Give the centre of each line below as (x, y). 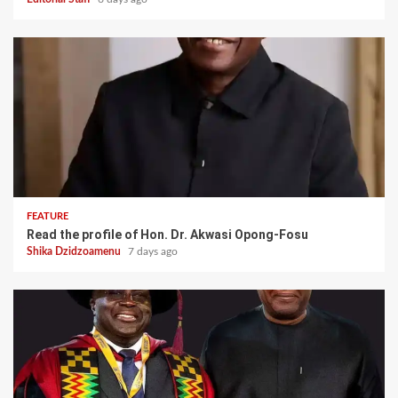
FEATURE (48, 216)
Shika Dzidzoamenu (75, 251)
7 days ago (153, 251)
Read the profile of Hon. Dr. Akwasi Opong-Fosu (167, 234)
